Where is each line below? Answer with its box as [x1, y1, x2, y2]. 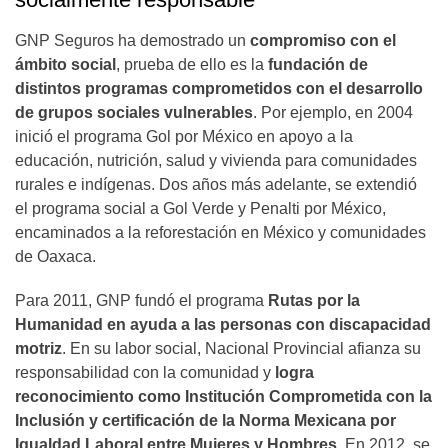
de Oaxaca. [15, 248, 104, 266]
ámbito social [15, 56, 116, 74]
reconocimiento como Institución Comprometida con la [15, 388, 432, 406]
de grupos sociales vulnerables [15, 104, 253, 122]
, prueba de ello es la [116, 56, 268, 74]
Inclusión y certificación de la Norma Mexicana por [15, 412, 396, 430]
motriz [15, 340, 62, 358]
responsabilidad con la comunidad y [15, 364, 275, 382]
